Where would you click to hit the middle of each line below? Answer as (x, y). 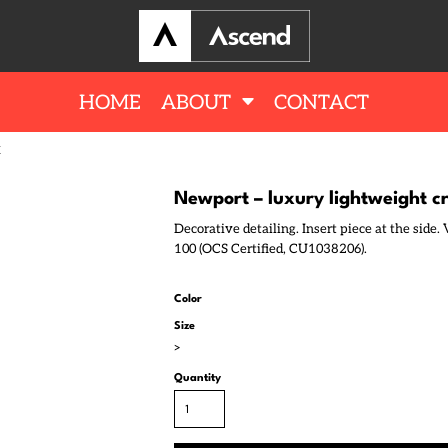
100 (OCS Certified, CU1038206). (270, 249)
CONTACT (321, 102)
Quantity (197, 378)
